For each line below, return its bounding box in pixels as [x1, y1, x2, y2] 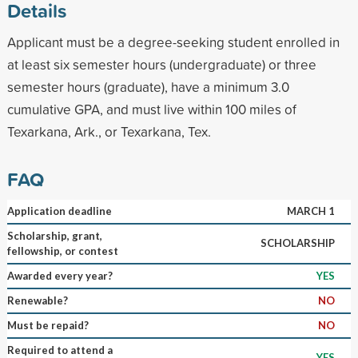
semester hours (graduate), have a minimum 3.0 [6, 77, 289, 96]
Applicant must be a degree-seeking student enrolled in [6, 32, 340, 51]
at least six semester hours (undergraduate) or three [6, 54, 316, 74]
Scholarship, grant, [6, 229, 102, 242]
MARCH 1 [286, 204, 335, 217]
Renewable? [6, 293, 68, 307]
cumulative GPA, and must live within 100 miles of [6, 99, 296, 118]
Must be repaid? [6, 318, 89, 332]
